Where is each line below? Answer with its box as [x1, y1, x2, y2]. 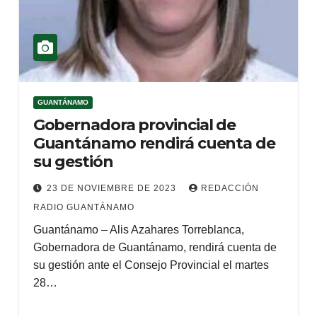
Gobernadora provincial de [33, 115, 236, 134]
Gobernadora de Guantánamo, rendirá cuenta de [33, 241, 277, 253]
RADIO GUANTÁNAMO [33, 202, 134, 212]
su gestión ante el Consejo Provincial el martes [33, 259, 269, 271]
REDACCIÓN [200, 183, 259, 193]
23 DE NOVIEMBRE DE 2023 [46, 183, 179, 193]
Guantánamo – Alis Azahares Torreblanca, [33, 224, 244, 236]
